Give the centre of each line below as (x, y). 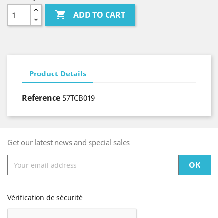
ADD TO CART (100, 15)
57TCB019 (79, 98)
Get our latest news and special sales (69, 142)
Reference (41, 98)
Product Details (58, 73)
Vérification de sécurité (45, 197)
